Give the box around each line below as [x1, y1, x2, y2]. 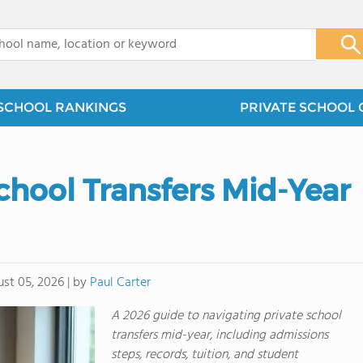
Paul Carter [89, 272, 151, 293]
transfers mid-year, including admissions [111, 325, 328, 347]
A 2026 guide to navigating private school [111, 305, 341, 327]
